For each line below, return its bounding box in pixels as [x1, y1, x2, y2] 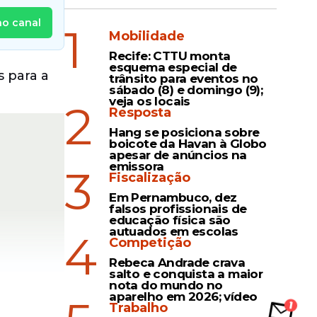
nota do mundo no [109, 278, 223, 292]
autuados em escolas [109, 224, 238, 238]
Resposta [109, 105, 172, 120]
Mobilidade [109, 28, 185, 44]
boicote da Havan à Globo [109, 137, 267, 151]
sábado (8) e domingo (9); [109, 83, 263, 97]
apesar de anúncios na [109, 148, 247, 162]
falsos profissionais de [109, 202, 247, 216]
